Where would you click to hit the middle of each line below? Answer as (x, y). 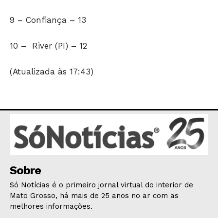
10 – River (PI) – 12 (48, 46)
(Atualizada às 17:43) (52, 72)
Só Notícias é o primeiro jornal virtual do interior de (101, 185)
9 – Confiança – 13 (48, 20)
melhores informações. (51, 207)
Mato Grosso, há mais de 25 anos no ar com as (94, 196)
